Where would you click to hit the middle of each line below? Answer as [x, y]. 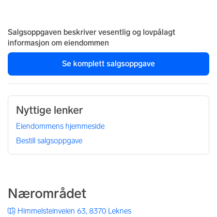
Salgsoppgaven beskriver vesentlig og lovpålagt [92, 32]
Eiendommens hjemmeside [60, 126]
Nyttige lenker [49, 110]
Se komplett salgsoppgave [108, 63]
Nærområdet [47, 193]
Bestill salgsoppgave [49, 140]
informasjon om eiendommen [58, 43]
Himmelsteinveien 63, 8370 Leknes [74, 211]
